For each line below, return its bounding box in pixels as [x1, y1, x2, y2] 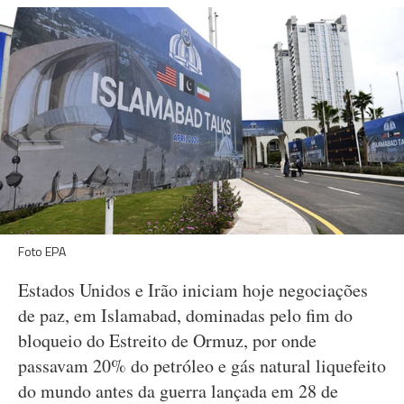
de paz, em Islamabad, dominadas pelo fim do [18, 303, 353, 327]
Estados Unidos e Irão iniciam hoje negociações [18, 278, 368, 302]
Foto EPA [18, 242, 66, 261]
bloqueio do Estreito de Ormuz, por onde [18, 328, 317, 353]
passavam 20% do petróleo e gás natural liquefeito [18, 353, 386, 378]
